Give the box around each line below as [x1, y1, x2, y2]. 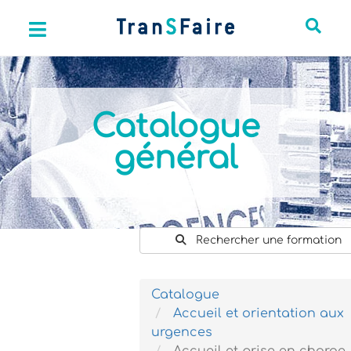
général [114, 141, 237, 176]
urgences [151, 325, 212, 340]
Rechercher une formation [195, 234, 342, 247]
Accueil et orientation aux [173, 306, 344, 321]
